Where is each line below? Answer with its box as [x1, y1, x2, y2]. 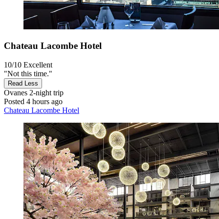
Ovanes [4, 88, 27, 97]
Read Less [8, 79, 38, 87]
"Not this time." [4, 69, 52, 78]
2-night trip [27, 88, 64, 97]
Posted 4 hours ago [4, 97, 63, 106]
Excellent [23, 60, 52, 69]
